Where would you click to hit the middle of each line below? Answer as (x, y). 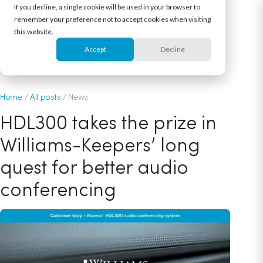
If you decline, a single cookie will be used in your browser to (107, 7)
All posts (45, 97)
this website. (34, 32)
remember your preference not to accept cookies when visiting (112, 19)
